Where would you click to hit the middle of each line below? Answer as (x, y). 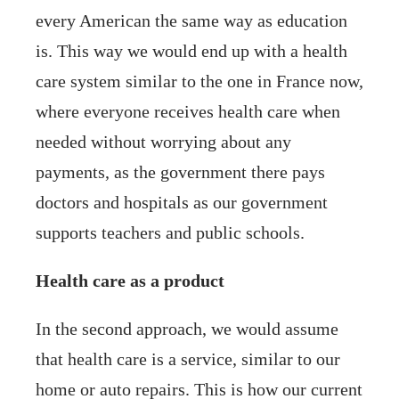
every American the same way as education (191, 20)
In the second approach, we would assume (187, 328)
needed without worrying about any (163, 141)
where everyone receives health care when (188, 111)
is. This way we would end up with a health (191, 50)
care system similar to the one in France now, (199, 81)
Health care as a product (130, 280)
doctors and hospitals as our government (182, 202)
